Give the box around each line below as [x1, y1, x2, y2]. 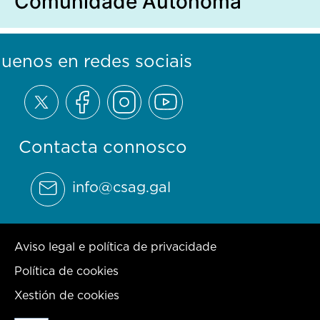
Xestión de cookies [14, 287, 119, 304]
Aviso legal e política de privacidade [14, 239, 216, 255]
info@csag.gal [72, 177, 171, 198]
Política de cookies [14, 263, 119, 279]
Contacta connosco [19, 134, 187, 159]
